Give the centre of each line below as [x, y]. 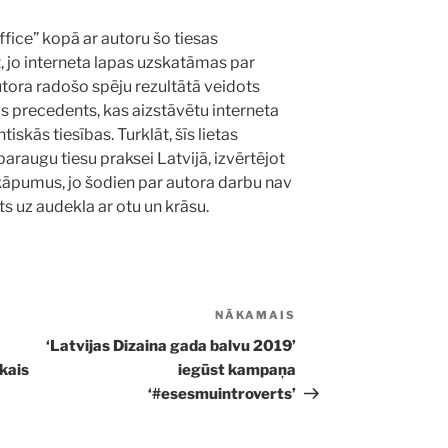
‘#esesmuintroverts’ [222, 394]
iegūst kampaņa [237, 370]
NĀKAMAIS [256, 315]
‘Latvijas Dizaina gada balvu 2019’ [171, 346]
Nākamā [327, 318]
